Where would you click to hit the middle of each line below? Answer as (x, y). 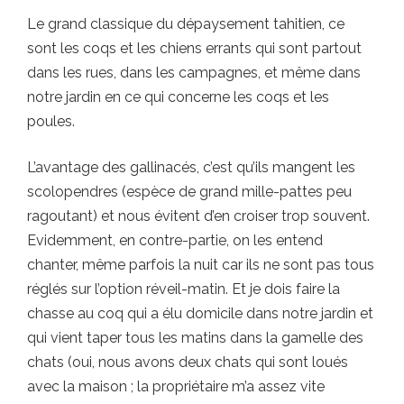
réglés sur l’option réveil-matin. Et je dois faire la (184, 289)
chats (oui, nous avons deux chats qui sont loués (188, 362)
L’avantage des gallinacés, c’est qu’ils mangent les (191, 167)
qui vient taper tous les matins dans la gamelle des (195, 337)
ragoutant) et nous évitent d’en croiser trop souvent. (198, 216)
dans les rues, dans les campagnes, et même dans (194, 72)
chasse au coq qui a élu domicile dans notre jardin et (200, 313)
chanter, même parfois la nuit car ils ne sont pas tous (201, 264)
